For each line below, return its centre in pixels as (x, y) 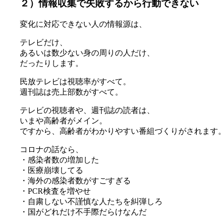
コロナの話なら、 (52, 150)
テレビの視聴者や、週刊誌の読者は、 (87, 111)
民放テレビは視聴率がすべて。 (75, 82)
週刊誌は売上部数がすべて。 (71, 92)
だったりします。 (52, 63)
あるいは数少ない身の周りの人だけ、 (87, 53)
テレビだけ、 (44, 43)
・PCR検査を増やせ (55, 191)
